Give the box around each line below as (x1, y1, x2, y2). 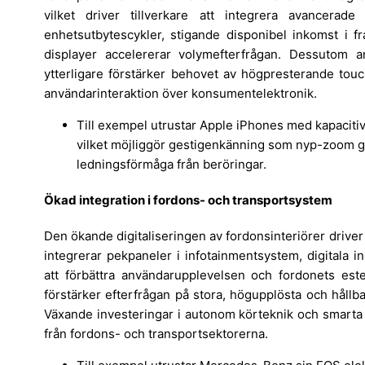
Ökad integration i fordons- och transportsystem (44, 192, 332, 209)
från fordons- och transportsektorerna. (44, 326, 268, 342)
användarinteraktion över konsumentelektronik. (44, 86, 317, 102)
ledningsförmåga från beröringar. (77, 156, 266, 173)
